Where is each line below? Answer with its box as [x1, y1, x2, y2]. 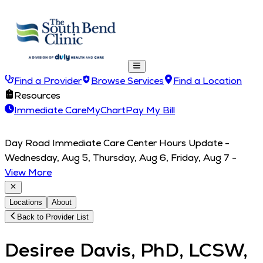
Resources [14, 89, 60, 102]
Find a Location [173, 75, 242, 87]
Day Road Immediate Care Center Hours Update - [5, 137, 230, 149]
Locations [9, 198, 42, 207]
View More [5, 166, 52, 178]
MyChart [86, 104, 126, 116]
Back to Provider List [17, 213, 89, 221]
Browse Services [91, 75, 164, 87]
